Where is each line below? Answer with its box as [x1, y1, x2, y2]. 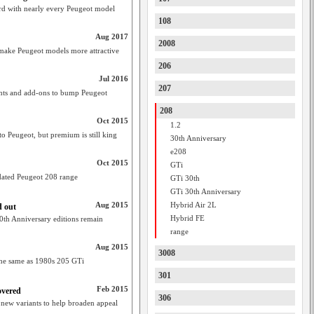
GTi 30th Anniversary [170, 187, 241, 196]
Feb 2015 [97, 285, 128, 293]
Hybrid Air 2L [170, 200, 217, 209]
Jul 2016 [99, 74, 128, 83]
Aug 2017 [95, 32, 128, 41]
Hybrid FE [170, 214, 205, 222]
